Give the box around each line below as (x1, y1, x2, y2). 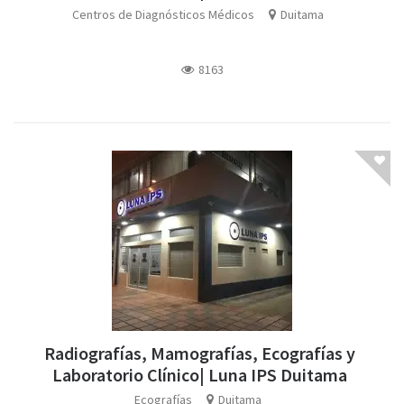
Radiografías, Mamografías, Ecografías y (44, 341, 355, 364)
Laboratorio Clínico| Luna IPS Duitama (52, 363, 347, 386)
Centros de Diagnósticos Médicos (71, 5, 254, 23)
